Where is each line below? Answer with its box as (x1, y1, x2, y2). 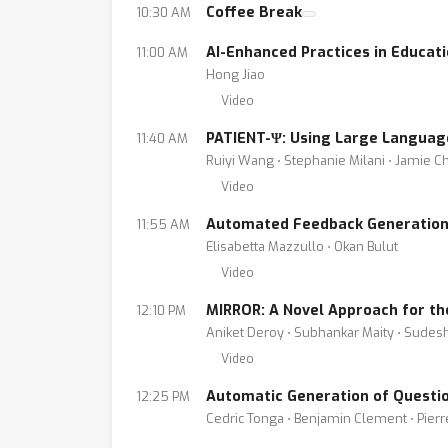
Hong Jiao (206, 66, 265, 83)
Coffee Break (206, 3, 302, 22)
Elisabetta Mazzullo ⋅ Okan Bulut (206, 238, 398, 255)
